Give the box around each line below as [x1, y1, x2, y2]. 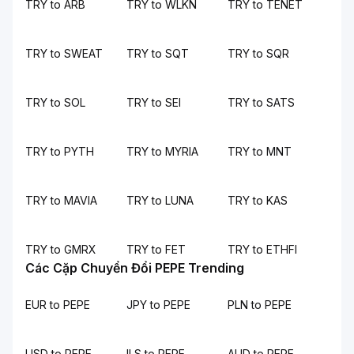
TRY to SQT [126, 47, 189, 60]
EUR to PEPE [25, 298, 90, 311]
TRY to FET [126, 243, 186, 256]
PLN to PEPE [228, 298, 292, 311]
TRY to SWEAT [25, 47, 103, 60]
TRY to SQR [228, 47, 289, 60]
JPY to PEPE [126, 298, 190, 311]
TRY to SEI [126, 96, 181, 109]
